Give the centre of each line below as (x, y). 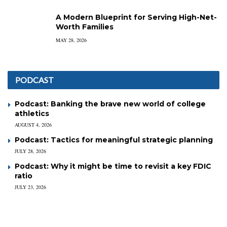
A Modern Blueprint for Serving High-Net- (136, 17)
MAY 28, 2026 (71, 40)
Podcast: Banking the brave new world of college (110, 104)
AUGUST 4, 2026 (33, 125)
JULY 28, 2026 (30, 151)
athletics (32, 113)
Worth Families (85, 27)
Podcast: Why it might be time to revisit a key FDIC (113, 166)
